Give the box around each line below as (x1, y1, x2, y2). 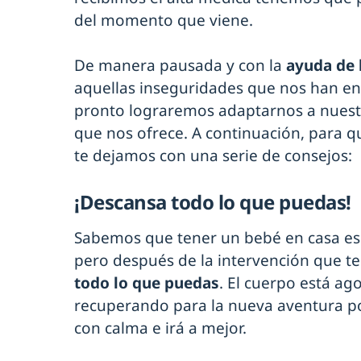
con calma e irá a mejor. (74, 317, 247, 339)
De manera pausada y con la (74, 55, 286, 77)
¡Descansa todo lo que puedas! (74, 189, 351, 216)
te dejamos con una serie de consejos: (74, 145, 352, 167)
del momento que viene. (74, 10, 253, 31)
